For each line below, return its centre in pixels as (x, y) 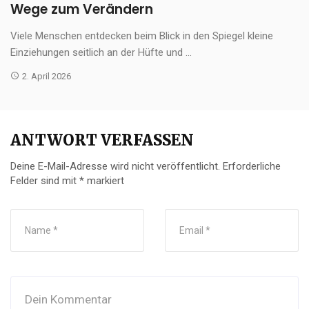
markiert (104, 180)
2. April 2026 (46, 76)
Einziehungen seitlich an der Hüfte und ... (101, 52)
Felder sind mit (45, 180)
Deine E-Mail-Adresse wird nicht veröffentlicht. (115, 166)
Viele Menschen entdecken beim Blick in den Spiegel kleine (142, 36)
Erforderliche (252, 166)
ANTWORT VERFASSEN (102, 140)
